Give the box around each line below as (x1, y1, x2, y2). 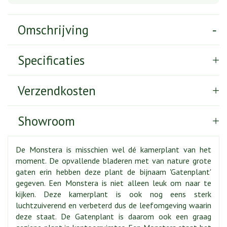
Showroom (18, 113, 75, 129)
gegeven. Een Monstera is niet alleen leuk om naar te (16, 178, 211, 188)
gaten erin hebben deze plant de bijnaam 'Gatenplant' (16, 167, 211, 177)
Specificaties (18, 52, 85, 68)
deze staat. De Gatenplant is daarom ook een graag (16, 211, 211, 221)
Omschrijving (18, 22, 89, 38)
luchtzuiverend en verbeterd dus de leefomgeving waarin (16, 200, 211, 210)
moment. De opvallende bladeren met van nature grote (16, 156, 211, 166)
